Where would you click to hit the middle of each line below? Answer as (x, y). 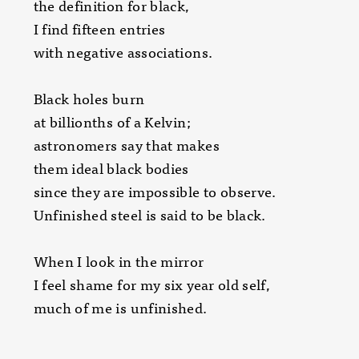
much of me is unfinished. (120, 307)
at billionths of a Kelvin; (112, 121)
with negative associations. (123, 52)
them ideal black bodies (111, 168)
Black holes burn (89, 98)
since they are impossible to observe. (155, 191)
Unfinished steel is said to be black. (149, 214)
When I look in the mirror (119, 261)
